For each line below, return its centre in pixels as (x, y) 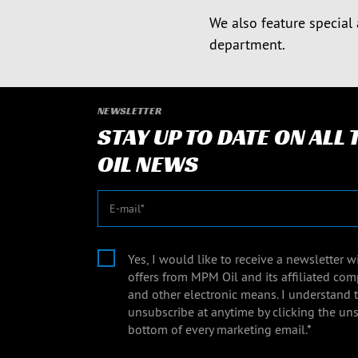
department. (247, 44)
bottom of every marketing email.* (220, 329)
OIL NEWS (148, 164)
